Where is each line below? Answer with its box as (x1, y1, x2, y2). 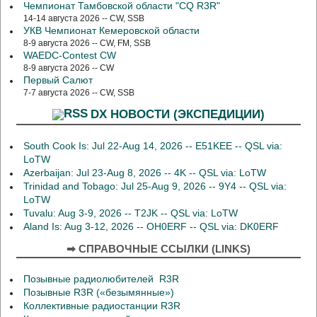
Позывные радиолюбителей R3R (23, 274, 180, 285)
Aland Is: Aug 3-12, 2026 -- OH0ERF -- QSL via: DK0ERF (23, 221, 279, 233)
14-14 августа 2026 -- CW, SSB (23, 13, 145, 24)
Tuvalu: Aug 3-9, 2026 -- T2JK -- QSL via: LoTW (23, 208, 238, 219)
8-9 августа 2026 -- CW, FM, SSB (23, 38, 151, 49)
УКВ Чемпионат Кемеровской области (23, 25, 200, 37)
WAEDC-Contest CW (23, 50, 117, 62)
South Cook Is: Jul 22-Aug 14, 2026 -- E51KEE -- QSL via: (23, 141, 283, 152)
